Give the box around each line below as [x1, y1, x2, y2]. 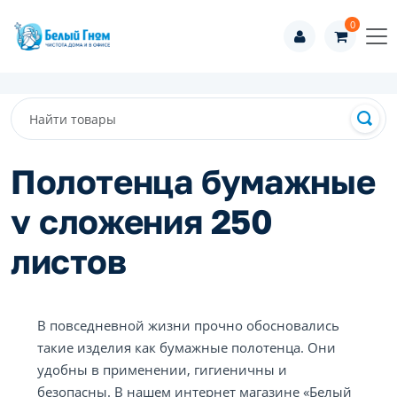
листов [11, 241, 127, 281]
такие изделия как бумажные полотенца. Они [37, 339, 336, 356]
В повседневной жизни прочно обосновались [37, 316, 339, 334]
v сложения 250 [11, 201, 273, 241]
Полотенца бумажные [11, 161, 376, 201]
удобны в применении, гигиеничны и [37, 361, 287, 378]
